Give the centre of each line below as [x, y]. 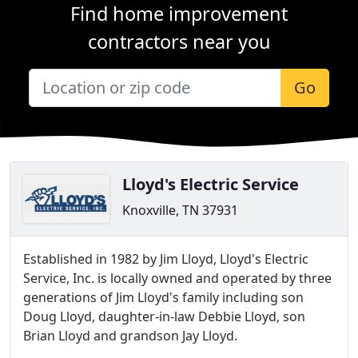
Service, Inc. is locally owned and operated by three [177, 278]
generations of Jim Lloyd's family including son [163, 297]
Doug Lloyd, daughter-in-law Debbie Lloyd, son [164, 316]
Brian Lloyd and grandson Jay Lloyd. [130, 336]
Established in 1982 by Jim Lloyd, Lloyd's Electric [166, 259]
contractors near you [179, 42]
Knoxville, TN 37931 [180, 210]
